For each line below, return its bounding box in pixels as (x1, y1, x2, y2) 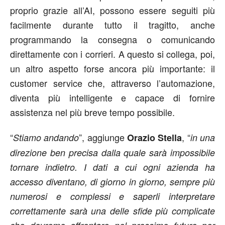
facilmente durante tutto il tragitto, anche (10, 18, 215, 31)
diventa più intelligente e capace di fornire (10, 90, 215, 104)
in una (190, 131, 215, 144)
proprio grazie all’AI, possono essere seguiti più (10, 3, 215, 17)
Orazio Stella (127, 131, 182, 144)
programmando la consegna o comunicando (10, 32, 215, 46)
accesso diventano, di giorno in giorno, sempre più (10, 175, 215, 188)
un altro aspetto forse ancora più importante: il (10, 61, 215, 75)
